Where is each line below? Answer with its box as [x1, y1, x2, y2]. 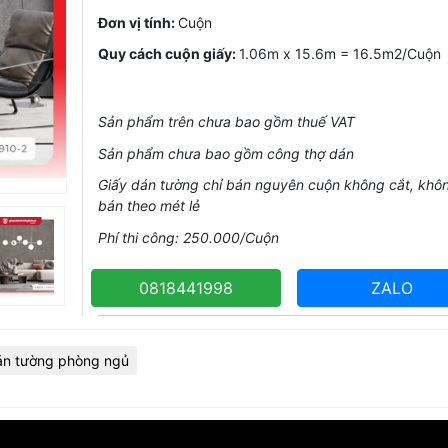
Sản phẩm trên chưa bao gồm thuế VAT [97, 113, 355, 131]
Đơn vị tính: [97, 13, 178, 31]
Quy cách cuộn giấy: [97, 45, 239, 63]
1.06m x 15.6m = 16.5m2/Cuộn [238, 45, 441, 63]
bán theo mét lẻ [97, 197, 200, 215]
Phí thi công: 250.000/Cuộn [97, 228, 279, 246]
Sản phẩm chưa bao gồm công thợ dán [97, 144, 354, 162]
